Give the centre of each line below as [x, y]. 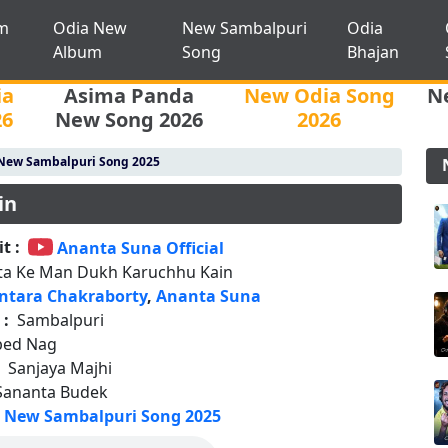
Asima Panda [129, 95]
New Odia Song [319, 95]
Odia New [89, 28]
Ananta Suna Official [141, 247]
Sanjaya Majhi [60, 368]
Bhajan [373, 52]
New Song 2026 [129, 119]
